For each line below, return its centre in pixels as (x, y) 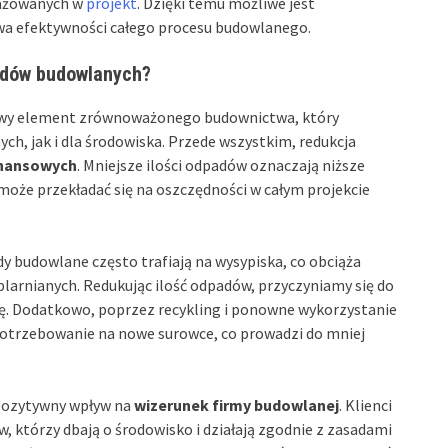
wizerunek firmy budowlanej (236, 404)
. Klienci (365, 404)
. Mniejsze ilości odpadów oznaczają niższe (221, 164)
